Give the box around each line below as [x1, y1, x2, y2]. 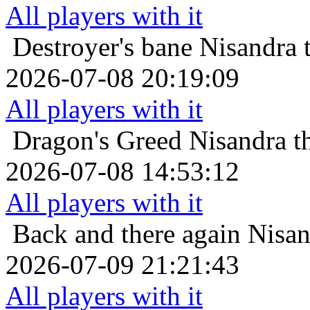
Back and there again [12, 218, 241, 248]
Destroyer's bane [12, 31, 192, 62]
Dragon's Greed [12, 125, 182, 155]
